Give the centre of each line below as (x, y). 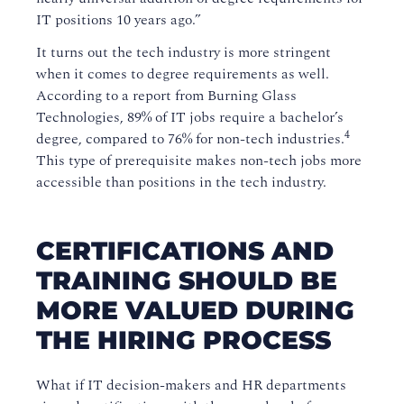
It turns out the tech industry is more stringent (184, 53)
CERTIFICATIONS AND (185, 251)
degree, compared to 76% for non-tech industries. (190, 139)
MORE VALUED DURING (195, 311)
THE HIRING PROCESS (184, 340)
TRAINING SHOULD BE (187, 281)
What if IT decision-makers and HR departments (191, 386)
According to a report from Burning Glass (166, 96)
